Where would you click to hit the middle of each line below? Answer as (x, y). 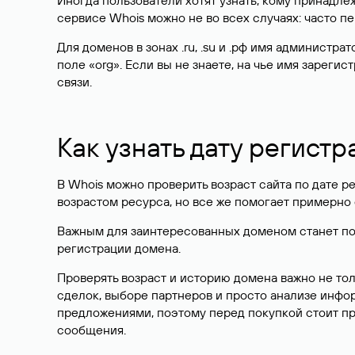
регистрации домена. (119, 248)
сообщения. (92, 330)
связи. (74, 82)
